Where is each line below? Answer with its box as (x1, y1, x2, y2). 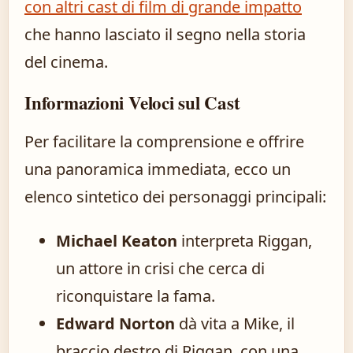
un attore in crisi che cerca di (56, 258, 265, 280)
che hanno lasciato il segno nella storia (24, 24, 306, 45)
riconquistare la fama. (56, 285, 215, 307)
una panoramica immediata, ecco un (24, 158, 291, 180)
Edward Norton (56, 313, 175, 335)
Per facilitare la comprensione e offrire (24, 131, 304, 153)
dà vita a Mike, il (175, 313, 295, 335)
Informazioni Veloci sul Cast (24, 89, 240, 116)
